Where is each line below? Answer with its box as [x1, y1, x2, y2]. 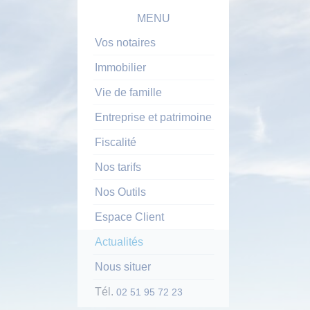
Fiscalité [95, 136, 136, 148]
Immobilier [95, 62, 146, 73]
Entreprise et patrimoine [95, 111, 212, 123]
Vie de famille [95, 86, 162, 98]
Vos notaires [95, 37, 156, 48]
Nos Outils [95, 186, 146, 198]
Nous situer [95, 261, 151, 273]
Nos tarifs [95, 161, 141, 173]
